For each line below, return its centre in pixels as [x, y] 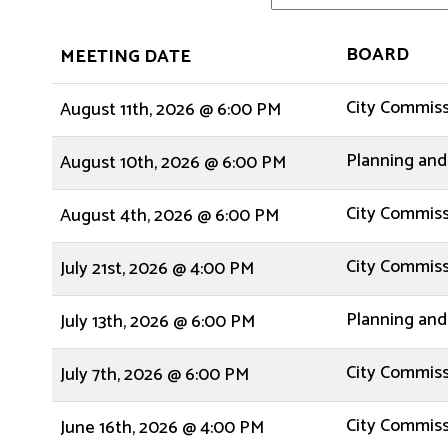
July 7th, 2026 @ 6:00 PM [154, 375]
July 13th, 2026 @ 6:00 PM [157, 322]
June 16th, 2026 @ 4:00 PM [162, 428]
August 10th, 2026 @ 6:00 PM [173, 163]
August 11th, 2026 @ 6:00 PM [170, 110]
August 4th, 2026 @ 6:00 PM [169, 216]
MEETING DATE [125, 57]
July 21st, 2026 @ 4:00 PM [157, 269]
